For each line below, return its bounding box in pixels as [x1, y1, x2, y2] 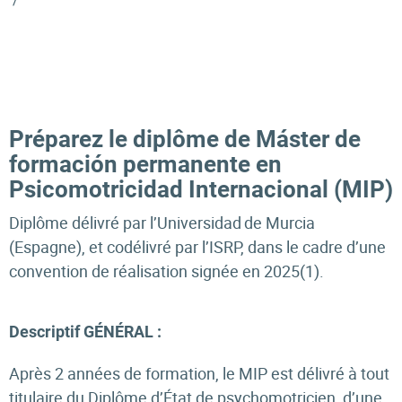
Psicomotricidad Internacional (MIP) [9, 176, 393, 203]
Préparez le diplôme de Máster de [9, 126, 361, 153]
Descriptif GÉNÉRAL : [9, 322, 162, 341]
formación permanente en [9, 151, 282, 178]
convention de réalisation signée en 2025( [9, 260, 305, 282]
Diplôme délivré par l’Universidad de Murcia [9, 212, 315, 233]
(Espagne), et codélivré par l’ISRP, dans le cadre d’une [9, 236, 386, 258]
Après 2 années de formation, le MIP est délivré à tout [9, 363, 389, 384]
